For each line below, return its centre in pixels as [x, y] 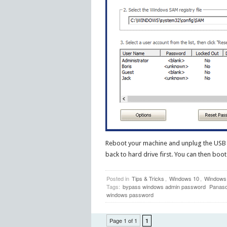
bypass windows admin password [164, 186]
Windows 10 [184, 178]
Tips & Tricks [148, 178]
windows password [130, 194]
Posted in [118, 178]
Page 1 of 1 [123, 220]
